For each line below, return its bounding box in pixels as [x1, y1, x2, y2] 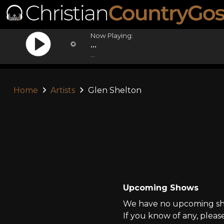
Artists [50, 85, 75, 95]
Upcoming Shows [122, 183, 198, 192]
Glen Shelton [85, 85, 141, 95]
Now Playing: [90, 31, 133, 39]
